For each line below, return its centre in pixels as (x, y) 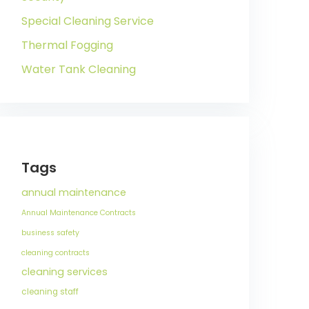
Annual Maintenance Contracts (79, 213)
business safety (50, 233)
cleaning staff (50, 292)
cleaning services (64, 272)
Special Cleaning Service (88, 21)
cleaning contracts (56, 253)
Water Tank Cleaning (79, 69)
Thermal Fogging (67, 45)
